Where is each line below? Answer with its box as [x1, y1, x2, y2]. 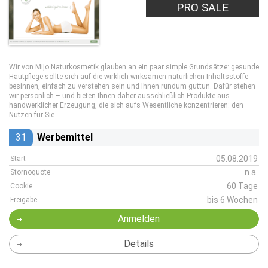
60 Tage [227, 181, 258, 191]
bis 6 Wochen [207, 195, 258, 205]
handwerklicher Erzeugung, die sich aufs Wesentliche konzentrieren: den [9, 101, 243, 109]
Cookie [10, 182, 32, 190]
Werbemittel [37, 132, 93, 143]
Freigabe [10, 196, 37, 204]
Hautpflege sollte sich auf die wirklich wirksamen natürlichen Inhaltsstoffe [9, 72, 248, 81]
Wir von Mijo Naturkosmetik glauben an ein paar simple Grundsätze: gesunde [9, 63, 259, 71]
